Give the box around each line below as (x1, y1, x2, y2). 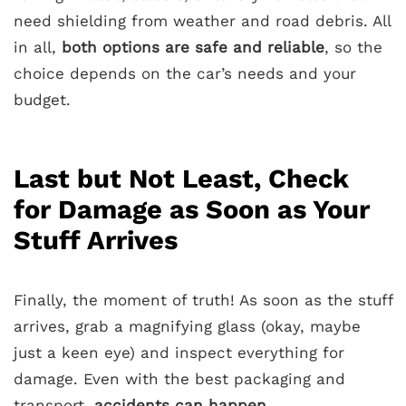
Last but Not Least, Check (14, 163, 349, 194)
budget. (14, 91, 71, 109)
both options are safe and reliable (62, 38, 324, 56)
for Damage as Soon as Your (14, 194, 370, 225)
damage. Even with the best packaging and (14, 370, 345, 388)
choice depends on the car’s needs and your (14, 64, 356, 82)
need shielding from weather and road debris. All (14, 12, 391, 30)
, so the (324, 38, 382, 56)
